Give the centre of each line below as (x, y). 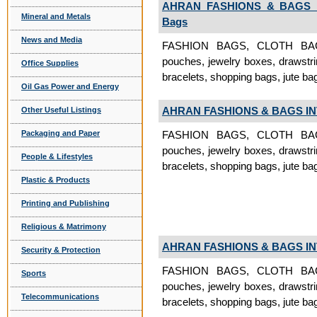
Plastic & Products (56, 180)
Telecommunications (60, 296)
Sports (34, 273)
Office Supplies (50, 63)
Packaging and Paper (60, 133)
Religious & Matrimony (64, 226)
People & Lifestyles (57, 156)
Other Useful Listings (61, 110)
